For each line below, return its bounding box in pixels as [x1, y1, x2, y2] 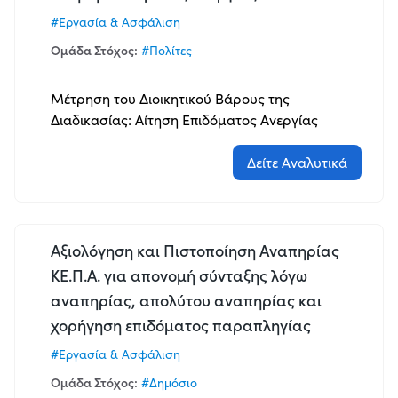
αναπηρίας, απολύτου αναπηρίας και [51, 291, 322, 311]
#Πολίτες [141, 43, 192, 59]
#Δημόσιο [141, 375, 197, 391]
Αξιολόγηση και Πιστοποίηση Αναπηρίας [51, 241, 339, 261]
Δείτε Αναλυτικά [247, 154, 347, 171]
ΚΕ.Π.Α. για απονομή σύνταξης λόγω [51, 266, 307, 286]
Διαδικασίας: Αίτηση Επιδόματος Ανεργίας [51, 111, 318, 129]
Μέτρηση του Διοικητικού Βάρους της [51, 90, 290, 107]
